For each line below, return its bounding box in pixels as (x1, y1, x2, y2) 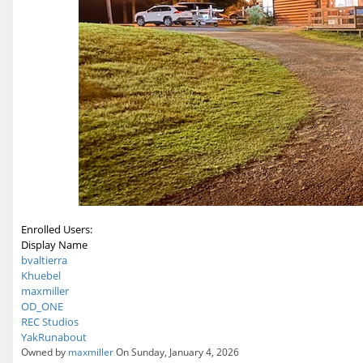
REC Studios (21, 314, 79, 329)
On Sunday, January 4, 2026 (113, 345, 239, 359)
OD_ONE (21, 299, 63, 314)
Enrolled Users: (21, 222, 92, 237)
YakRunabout (21, 330, 87, 344)
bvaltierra (21, 253, 67, 267)
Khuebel (21, 268, 61, 283)
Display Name (21, 237, 88, 252)
